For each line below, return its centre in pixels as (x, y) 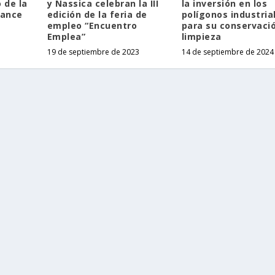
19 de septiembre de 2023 (93, 52)
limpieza (201, 37)
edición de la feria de (97, 15)
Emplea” (66, 37)
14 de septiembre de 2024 (227, 52)
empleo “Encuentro (92, 26)
